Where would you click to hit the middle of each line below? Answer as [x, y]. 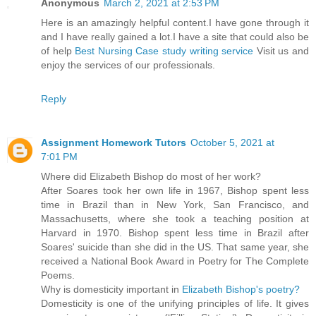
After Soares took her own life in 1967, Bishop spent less [175, 191]
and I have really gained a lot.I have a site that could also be [175, 37]
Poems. [58, 275]
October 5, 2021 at [232, 143]
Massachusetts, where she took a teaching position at [175, 219]
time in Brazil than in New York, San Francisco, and [175, 205]
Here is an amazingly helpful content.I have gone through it [175, 23]
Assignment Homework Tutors [114, 143]
